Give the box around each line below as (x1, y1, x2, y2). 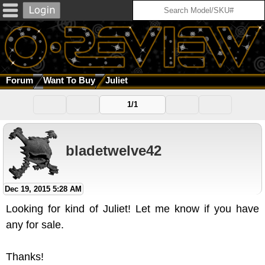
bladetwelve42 (66, 142, 161, 159)
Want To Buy (43, 75, 95, 86)
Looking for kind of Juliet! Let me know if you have (6, 203, 259, 215)
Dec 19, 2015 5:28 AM (5, 185, 82, 194)
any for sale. (6, 219, 64, 231)
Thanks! (6, 251, 44, 263)
